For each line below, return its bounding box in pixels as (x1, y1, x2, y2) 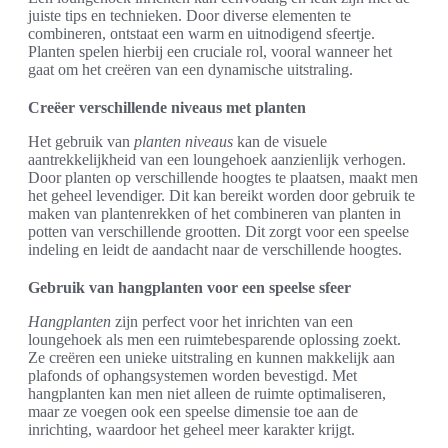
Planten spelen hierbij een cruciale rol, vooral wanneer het (28, 43, 392, 61)
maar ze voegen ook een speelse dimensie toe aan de (28, 403, 358, 421)
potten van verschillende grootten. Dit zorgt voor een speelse (28, 223, 409, 241)
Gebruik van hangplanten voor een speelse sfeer (28, 279, 351, 297)
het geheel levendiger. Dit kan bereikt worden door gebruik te (28, 187, 415, 205)
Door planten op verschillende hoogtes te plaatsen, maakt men (28, 169, 418, 187)
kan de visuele (233, 133, 327, 151)
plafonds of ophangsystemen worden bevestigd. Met (28, 367, 357, 385)
